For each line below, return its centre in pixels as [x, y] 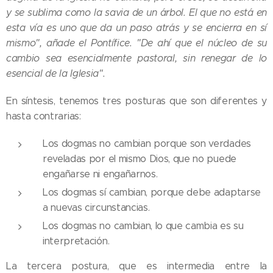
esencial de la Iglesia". [56, 74]
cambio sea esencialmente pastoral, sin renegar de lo [136, 58]
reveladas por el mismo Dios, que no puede [140, 159]
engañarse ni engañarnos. [100, 174]
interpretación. [76, 241]
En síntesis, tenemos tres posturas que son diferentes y [136, 101]
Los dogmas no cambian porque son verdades [147, 144]
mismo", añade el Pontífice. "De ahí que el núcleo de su [136, 43]
